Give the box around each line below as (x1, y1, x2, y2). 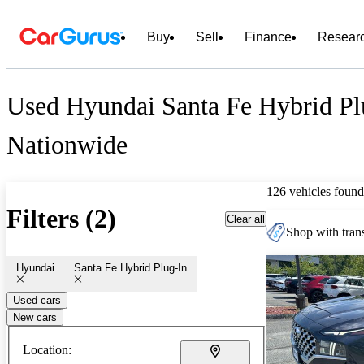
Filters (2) (6, 204, 116, 234)
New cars (13, 310, 57, 323)
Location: (23, 342, 71, 357)
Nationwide (6, 130, 128, 160)
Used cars (13, 293, 61, 306)
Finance (245, 30, 292, 44)
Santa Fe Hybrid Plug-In (74, 261, 187, 274)
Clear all (227, 212, 265, 225)
